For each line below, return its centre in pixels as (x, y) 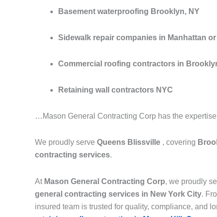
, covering (180, 142)
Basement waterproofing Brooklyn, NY (129, 12)
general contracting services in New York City (118, 194)
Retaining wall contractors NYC (116, 90)
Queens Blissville (130, 142)
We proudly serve (66, 142)
